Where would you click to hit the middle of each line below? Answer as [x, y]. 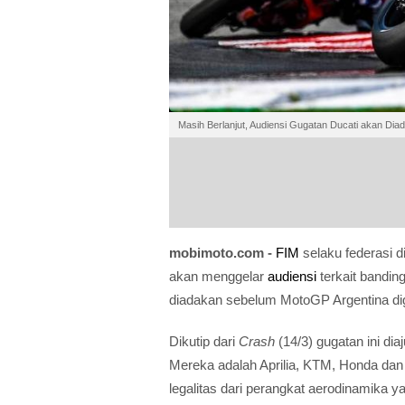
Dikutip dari [204, 341]
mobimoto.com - [222, 252]
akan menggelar [218, 276]
